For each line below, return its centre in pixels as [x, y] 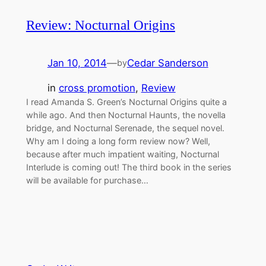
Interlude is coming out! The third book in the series [129, 167]
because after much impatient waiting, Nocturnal [122, 154]
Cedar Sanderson [167, 63]
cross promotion [97, 88]
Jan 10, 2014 [77, 63]
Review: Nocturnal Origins [100, 25]
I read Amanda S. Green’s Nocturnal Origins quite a [126, 102]
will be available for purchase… [87, 180]
